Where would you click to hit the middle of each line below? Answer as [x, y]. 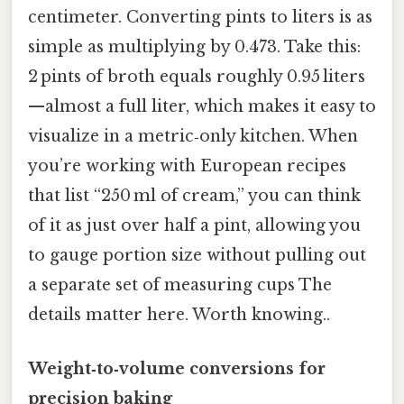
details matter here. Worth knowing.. [179, 315]
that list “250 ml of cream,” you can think [194, 196]
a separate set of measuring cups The [180, 285]
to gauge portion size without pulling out [197, 256]
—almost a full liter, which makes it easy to [202, 107]
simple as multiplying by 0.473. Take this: [194, 47]
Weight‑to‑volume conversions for [177, 368]
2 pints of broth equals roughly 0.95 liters [197, 77]
